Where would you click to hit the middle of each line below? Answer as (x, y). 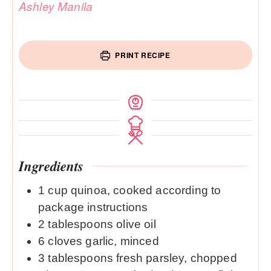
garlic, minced (122, 241)
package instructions (93, 207)
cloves (65, 241)
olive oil (136, 224)
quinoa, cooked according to (146, 190)
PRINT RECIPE (142, 55)
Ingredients (51, 166)
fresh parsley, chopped (177, 258)
